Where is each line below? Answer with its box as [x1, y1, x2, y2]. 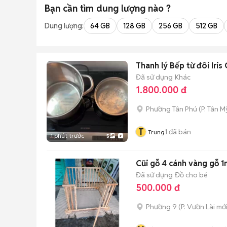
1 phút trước [51, 132, 84, 139]
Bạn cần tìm [45, 3, 96, 14]
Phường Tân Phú [146, 104, 197, 113]
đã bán [167, 127, 191, 136]
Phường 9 [146, 202, 177, 211]
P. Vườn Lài [181, 202, 215, 211]
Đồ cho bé [175, 170, 208, 179]
